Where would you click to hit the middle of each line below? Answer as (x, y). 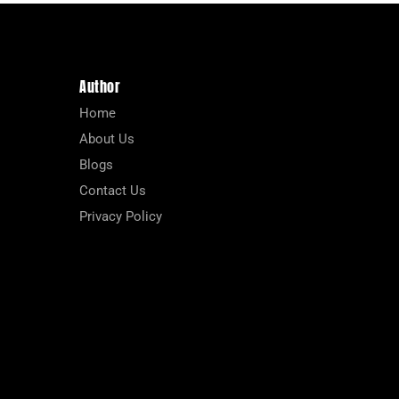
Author (100, 86)
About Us (107, 138)
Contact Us (113, 190)
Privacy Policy (121, 216)
